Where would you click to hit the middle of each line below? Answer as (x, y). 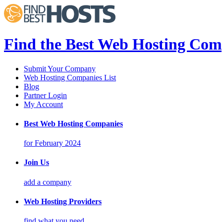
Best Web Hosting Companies (73, 123)
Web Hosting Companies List (70, 77)
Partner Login (45, 95)
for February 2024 (52, 143)
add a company (48, 182)
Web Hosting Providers (63, 201)
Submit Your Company (60, 68)
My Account (43, 104)
